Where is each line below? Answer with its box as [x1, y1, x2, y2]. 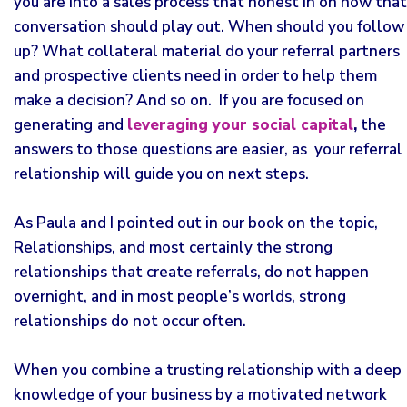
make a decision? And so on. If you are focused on [14, 90, 364, 111]
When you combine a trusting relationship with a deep [14, 360, 402, 381]
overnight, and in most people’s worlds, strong [14, 286, 350, 307]
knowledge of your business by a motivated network [14, 384, 387, 405]
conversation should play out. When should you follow [14, 16, 404, 37]
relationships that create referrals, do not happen [14, 262, 369, 283]
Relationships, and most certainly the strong [14, 237, 333, 258]
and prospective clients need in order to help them [14, 65, 377, 86]
